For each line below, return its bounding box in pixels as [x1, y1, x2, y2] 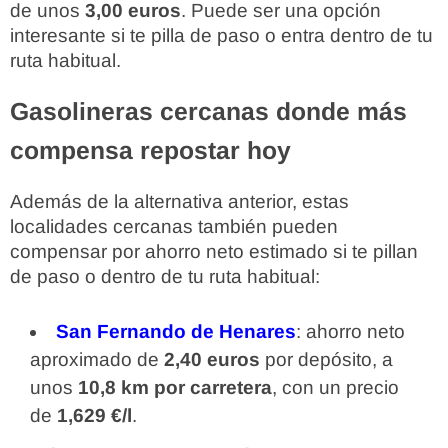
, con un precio [272, 377, 399, 398]
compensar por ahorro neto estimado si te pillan [10, 241, 418, 262]
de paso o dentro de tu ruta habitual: [10, 266, 320, 287]
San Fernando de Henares [56, 321, 296, 342]
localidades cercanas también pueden [10, 216, 338, 237]
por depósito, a [260, 349, 393, 370]
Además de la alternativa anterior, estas [10, 191, 349, 212]
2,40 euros [164, 349, 260, 370]
